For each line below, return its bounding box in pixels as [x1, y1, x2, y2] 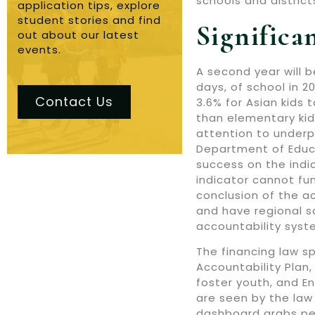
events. [18, 41, 61, 57]
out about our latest [18, 27, 139, 42]
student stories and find [18, 12, 161, 27]
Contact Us [35, 92, 113, 110]
